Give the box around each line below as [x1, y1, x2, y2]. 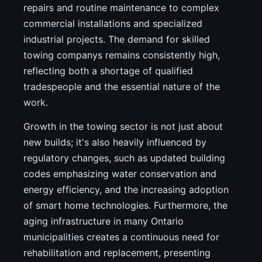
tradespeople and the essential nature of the [23, 81, 220, 93]
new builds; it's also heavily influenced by [23, 136, 206, 149]
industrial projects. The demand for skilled [23, 33, 210, 46]
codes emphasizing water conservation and [23, 168, 216, 180]
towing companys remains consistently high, [23, 49, 220, 61]
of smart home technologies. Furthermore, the [23, 199, 227, 212]
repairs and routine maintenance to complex [23, 2, 219, 14]
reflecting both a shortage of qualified [23, 65, 193, 77]
